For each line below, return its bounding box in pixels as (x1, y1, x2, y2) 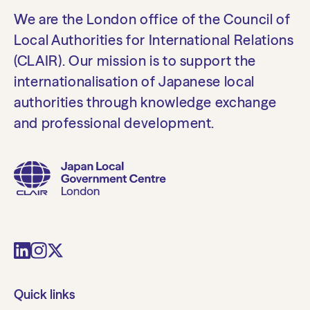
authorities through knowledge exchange (14, 93, 277, 111)
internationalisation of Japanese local (14, 72, 255, 90)
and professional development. (14, 113, 215, 131)
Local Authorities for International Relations (14, 30, 294, 48)
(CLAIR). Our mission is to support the (14, 51, 257, 69)
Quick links (14, 286, 75, 302)
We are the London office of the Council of (14, 10, 291, 28)
